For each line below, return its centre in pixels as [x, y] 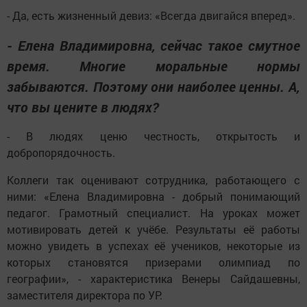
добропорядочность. [69, 152]
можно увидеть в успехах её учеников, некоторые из [153, 245]
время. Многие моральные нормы [153, 65]
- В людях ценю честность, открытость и [153, 136]
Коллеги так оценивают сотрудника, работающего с [153, 180]
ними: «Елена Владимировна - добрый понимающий [153, 196]
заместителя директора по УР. [85, 295]
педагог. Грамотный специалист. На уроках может [153, 212]
